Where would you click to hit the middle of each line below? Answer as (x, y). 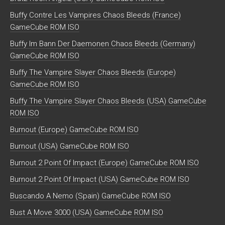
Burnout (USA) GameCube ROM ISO (70, 146)
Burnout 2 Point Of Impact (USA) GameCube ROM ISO (100, 179)
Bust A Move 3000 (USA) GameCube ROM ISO (87, 212)
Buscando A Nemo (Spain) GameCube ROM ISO (90, 196)
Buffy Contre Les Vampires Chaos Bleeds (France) (95, 15)
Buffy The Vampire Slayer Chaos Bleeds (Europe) (93, 72)
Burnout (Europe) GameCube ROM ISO (74, 129)
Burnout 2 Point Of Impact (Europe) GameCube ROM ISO (104, 162)
